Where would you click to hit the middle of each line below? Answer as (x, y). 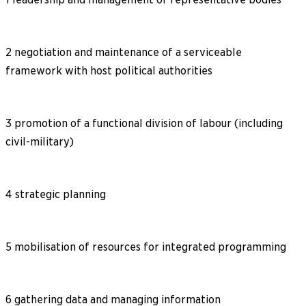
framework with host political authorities (109, 70)
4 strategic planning (56, 194)
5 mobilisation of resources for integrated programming (146, 247)
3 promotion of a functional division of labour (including (144, 123)
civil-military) (40, 141)
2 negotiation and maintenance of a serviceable (124, 52)
